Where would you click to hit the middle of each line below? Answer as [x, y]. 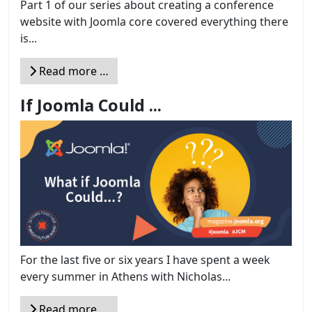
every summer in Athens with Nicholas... [125, 276]
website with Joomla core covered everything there [154, 22]
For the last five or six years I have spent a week [145, 259]
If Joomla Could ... [91, 106]
